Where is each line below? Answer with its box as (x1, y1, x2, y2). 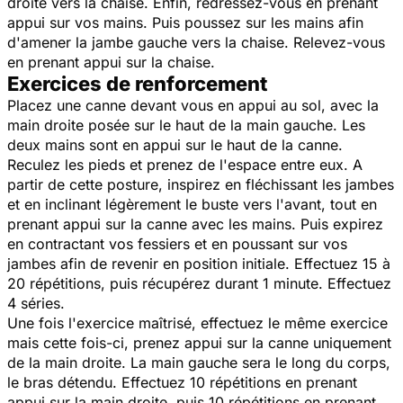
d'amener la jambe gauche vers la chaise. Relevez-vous (7, 32, 385, 51)
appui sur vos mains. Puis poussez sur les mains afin (7, 13, 363, 31)
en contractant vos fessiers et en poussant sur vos (7, 234, 347, 253)
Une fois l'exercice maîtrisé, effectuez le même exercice (7, 313, 388, 332)
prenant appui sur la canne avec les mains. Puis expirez (7, 214, 383, 233)
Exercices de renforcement (7, 71, 267, 95)
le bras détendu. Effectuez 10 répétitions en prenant (7, 372, 357, 391)
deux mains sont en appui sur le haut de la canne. (7, 135, 343, 154)
